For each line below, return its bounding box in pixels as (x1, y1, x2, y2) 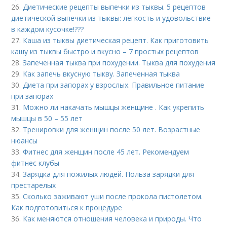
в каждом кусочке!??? (11, 24, 84, 34)
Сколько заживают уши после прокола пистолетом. (23, 191, 203, 201)
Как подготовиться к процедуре (11, 202, 123, 212)
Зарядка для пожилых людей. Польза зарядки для (23, 169, 195, 179)
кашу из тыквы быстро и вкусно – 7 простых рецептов (11, 46, 199, 56)
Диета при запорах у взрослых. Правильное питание (23, 80, 205, 90)
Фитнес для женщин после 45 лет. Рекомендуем (23, 146, 190, 157)
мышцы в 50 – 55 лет (11, 113, 83, 123)
